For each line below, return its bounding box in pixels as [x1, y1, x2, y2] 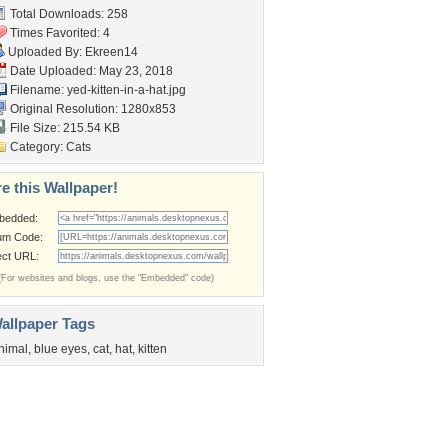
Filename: [7, 83, 67, 97]
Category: [7, 140, 66, 154]
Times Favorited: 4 [7, 26, 110, 40]
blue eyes [34, 342, 87, 356]
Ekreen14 [85, 45, 138, 59]
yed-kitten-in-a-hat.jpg [67, 83, 186, 97]
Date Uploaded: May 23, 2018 [7, 64, 173, 78]
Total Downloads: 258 [7, 7, 128, 21]
